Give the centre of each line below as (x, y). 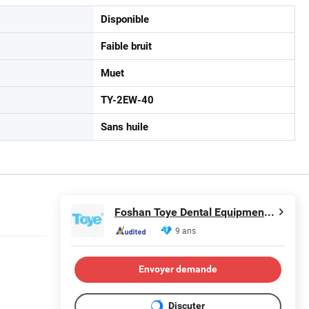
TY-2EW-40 (127, 100)
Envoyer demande (178, 269)
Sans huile (124, 127)
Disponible (125, 19)
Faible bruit (126, 46)
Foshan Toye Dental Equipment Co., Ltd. (269, 212)
